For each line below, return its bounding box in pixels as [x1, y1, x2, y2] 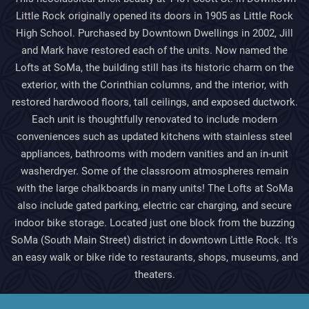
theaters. [134, 268, 175, 281]
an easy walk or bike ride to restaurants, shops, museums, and [11, 251, 298, 263]
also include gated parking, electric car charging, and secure [17, 199, 292, 212]
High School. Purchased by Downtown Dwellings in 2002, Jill [16, 27, 293, 39]
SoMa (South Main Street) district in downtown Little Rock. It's [11, 234, 298, 246]
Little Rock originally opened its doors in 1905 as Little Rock [16, 10, 293, 22]
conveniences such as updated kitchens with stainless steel [17, 130, 292, 143]
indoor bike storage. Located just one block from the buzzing [14, 217, 295, 229]
